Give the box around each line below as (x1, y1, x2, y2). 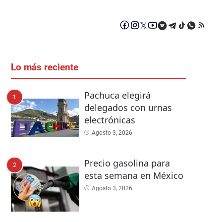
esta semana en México (84, 169, 183, 181)
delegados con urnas (84, 102, 172, 114)
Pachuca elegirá (84, 89, 151, 102)
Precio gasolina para (84, 157, 170, 169)
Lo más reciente (11, 62, 78, 73)
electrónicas (84, 114, 135, 126)
